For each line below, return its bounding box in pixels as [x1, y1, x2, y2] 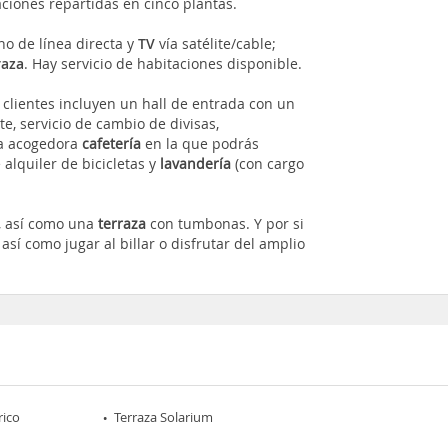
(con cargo [231, 153, 305, 173]
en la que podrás [145, 133, 260, 153]
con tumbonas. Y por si [150, 213, 305, 233]
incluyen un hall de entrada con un [59, 93, 296, 113]
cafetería [82, 133, 146, 153]
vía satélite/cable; [155, 33, 277, 53]
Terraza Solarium [114, 407, 214, 426]
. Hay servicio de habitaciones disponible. [24, 53, 303, 73]
